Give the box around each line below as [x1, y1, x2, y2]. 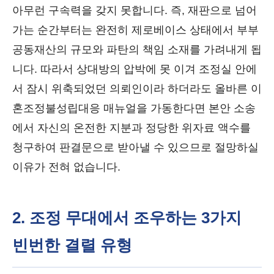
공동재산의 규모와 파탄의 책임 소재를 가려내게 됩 [12, 43, 262, 56]
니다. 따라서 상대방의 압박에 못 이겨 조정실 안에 [12, 63, 257, 75]
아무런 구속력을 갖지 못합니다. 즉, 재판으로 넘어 [12, 4, 257, 17]
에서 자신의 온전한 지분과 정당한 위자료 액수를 [12, 122, 251, 134]
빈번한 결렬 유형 [12, 236, 132, 254]
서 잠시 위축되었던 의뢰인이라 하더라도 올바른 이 [12, 83, 262, 95]
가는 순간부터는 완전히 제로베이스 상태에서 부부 [12, 24, 259, 36]
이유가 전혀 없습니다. [12, 161, 120, 173]
